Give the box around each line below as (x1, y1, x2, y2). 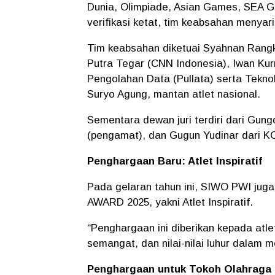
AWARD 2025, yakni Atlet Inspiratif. (87, 196, 253, 208)
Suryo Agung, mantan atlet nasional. (87, 88, 260, 100)
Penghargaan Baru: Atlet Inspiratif (87, 155, 262, 167)
